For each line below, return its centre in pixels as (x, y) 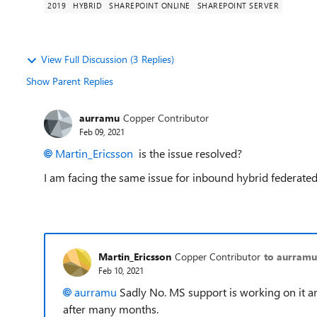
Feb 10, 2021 (121, 270)
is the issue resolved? (188, 153)
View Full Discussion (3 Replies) (108, 59)
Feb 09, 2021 (102, 131)
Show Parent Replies (70, 81)
